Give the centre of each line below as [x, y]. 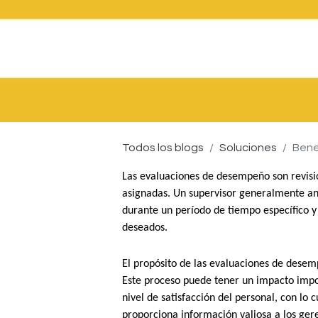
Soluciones [248, 147]
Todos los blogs [163, 147]
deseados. [145, 227]
